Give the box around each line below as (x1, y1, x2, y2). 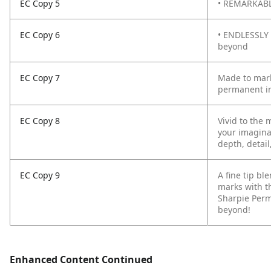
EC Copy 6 (20, 29, 60, 41)
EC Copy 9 (20, 169, 60, 181)
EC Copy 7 (20, 72, 60, 83)
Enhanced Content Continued (10, 253, 152, 266)
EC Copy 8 (20, 115, 60, 126)
